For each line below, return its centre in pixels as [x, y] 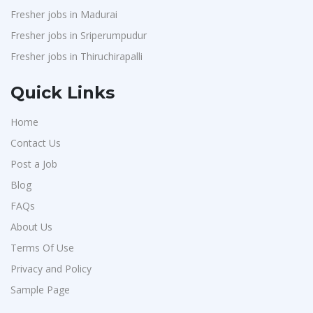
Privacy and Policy [51, 269]
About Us [31, 227]
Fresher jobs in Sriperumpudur [79, 35]
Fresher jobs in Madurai [64, 14]
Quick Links [63, 93]
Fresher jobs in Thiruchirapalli [77, 56]
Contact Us [36, 143]
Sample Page [40, 290]
